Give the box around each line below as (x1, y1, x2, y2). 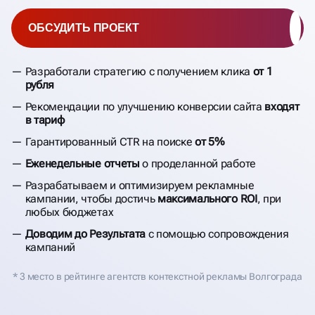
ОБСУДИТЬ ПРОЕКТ (28, 21, 139, 34)
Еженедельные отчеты (25, 156, 140, 170)
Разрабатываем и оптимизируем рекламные (25, 178, 255, 192)
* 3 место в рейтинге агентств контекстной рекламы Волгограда (13, 270, 302, 282)
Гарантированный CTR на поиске (25, 134, 195, 148)
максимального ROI (157, 191, 257, 205)
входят (264, 99, 300, 113)
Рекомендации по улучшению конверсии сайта (25, 99, 265, 113)
